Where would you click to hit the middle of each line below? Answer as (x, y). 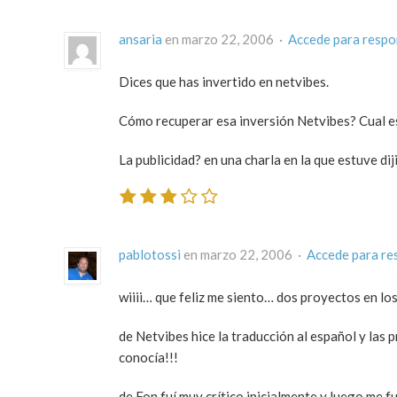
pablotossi (150, 255)
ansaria (140, 39)
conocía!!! (148, 358)
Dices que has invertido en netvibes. (224, 81)
